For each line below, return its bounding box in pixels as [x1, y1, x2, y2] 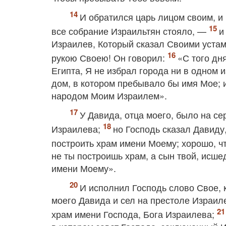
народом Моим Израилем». [51, 89, 167, 102]
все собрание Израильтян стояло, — [51, 24, 209, 37]
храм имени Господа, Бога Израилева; [51, 207, 217, 220]
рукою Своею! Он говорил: [51, 51, 167, 64]
